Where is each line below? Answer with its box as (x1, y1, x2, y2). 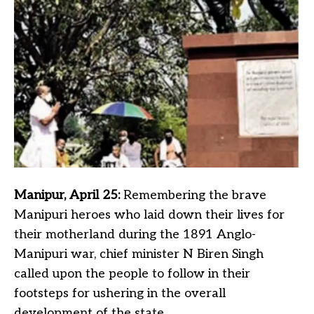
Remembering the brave (123, 188, 266, 203)
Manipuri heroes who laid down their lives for (14, 207, 285, 222)
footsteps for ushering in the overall (14, 286, 226, 301)
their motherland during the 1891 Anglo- (14, 227, 256, 242)
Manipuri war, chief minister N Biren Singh (14, 247, 264, 261)
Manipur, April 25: (14, 188, 123, 203)
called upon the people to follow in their (14, 266, 250, 281)
